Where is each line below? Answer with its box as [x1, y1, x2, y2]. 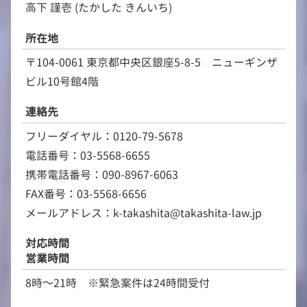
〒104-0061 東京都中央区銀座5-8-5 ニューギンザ [25, 55, 278, 71]
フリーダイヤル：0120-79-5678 [25, 128, 183, 144]
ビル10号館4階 [25, 74, 99, 90]
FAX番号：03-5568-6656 [25, 186, 147, 201]
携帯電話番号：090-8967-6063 [25, 167, 178, 182]
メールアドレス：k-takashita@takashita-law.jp [25, 205, 262, 221]
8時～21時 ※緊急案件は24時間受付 [25, 275, 210, 291]
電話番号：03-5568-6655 [25, 147, 150, 163]
